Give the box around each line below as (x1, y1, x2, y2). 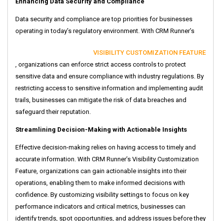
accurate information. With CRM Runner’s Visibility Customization (15, 155, 199, 163)
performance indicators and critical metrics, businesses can (15, 203, 185, 211)
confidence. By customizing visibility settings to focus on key (15, 191, 189, 199)
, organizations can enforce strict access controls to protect (15, 61, 186, 69)
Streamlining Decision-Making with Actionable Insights (15, 126, 187, 134)
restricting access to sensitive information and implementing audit (15, 84, 203, 92)
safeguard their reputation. (15, 108, 91, 116)
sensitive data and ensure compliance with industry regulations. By (15, 73, 204, 80)
